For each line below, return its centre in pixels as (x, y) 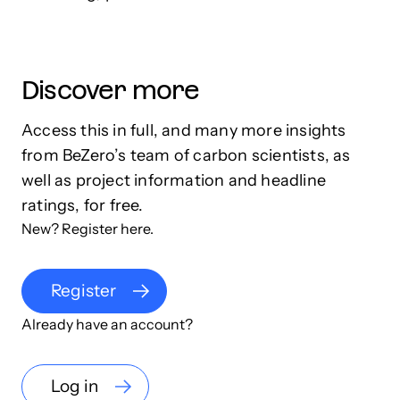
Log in (75, 386)
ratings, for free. (83, 205)
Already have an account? (107, 324)
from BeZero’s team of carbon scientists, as (186, 155)
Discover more (111, 90)
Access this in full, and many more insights (184, 130)
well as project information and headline (174, 180)
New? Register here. (87, 228)
